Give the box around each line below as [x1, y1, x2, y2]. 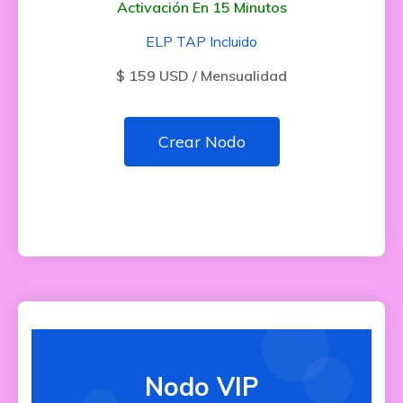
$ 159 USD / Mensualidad [116, 67, 287, 85]
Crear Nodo [157, 131, 246, 152]
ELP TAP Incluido [146, 32, 257, 50]
